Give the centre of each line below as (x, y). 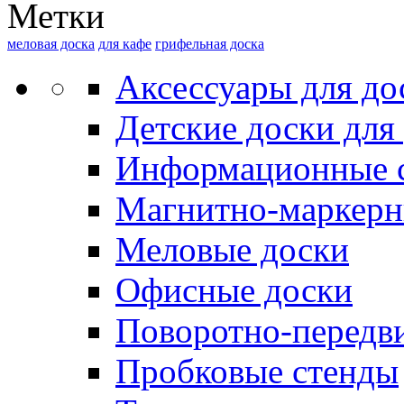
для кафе (125, 43)
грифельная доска (210, 43)
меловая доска (51, 43)
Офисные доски (234, 289)
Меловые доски (232, 249)
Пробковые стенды (257, 371)
